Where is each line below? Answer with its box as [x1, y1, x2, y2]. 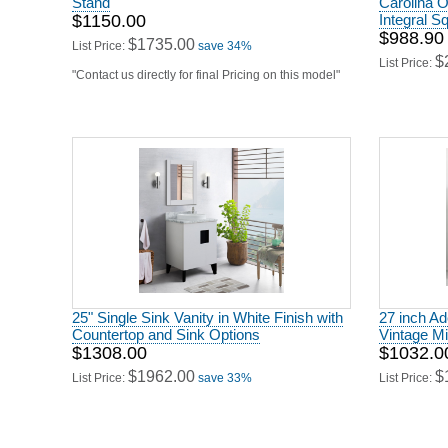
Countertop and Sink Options [72, 319, 260, 336]
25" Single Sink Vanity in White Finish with [72, 302, 343, 319]
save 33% [198, 364, 252, 378]
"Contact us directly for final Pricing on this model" [72, 61, 340, 75]
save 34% [198, 32, 252, 46]
